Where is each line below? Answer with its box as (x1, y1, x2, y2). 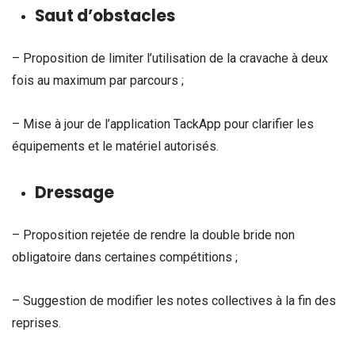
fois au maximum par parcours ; (12, 72, 184, 88)
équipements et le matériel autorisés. (12, 138, 219, 154)
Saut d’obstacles (34, 5, 175, 28)
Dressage (34, 181, 114, 204)
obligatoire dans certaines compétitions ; (12, 249, 238, 265)
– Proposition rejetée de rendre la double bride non (12, 227, 295, 242)
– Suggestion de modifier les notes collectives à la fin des (12, 292, 336, 308)
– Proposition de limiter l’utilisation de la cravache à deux (12, 50, 328, 66)
